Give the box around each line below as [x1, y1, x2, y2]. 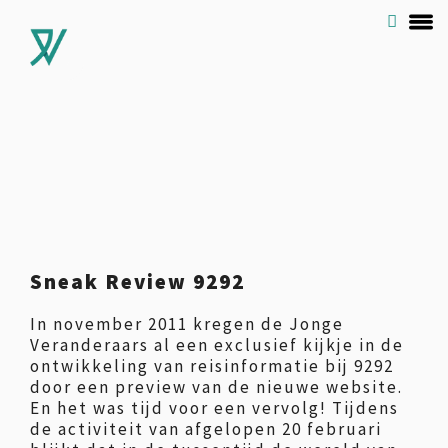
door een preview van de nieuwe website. [30, 376, 403, 398]
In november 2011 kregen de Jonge [30, 313, 344, 335]
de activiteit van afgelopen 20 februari [30, 418, 382, 440]
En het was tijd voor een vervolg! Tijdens [30, 397, 399, 419]
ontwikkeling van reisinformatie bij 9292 [30, 355, 394, 377]
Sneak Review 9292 [30, 268, 245, 295]
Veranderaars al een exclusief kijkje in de [30, 334, 404, 356]
